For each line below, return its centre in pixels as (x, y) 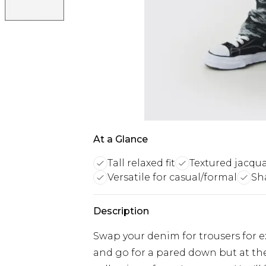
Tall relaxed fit (141, 163)
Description (121, 211)
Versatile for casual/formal (172, 177)
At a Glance (121, 139)
